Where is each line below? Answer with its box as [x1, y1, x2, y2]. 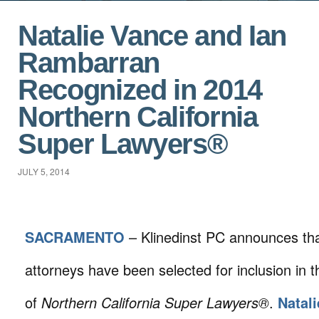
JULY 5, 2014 [18, 165, 70, 177]
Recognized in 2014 [18, 74, 262, 105]
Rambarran [18, 47, 160, 78]
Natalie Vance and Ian [18, 20, 286, 51]
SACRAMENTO [25, 226, 125, 247]
